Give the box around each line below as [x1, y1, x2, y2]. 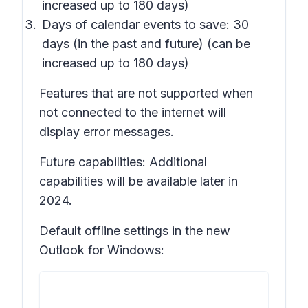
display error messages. [39, 124, 174, 139]
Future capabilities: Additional [39, 155, 207, 169]
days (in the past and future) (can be [42, 36, 250, 51]
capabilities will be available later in [39, 174, 238, 188]
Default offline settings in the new [39, 223, 230, 238]
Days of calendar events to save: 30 [42, 17, 249, 32]
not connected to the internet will [39, 105, 226, 120]
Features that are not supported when [39, 86, 253, 100]
